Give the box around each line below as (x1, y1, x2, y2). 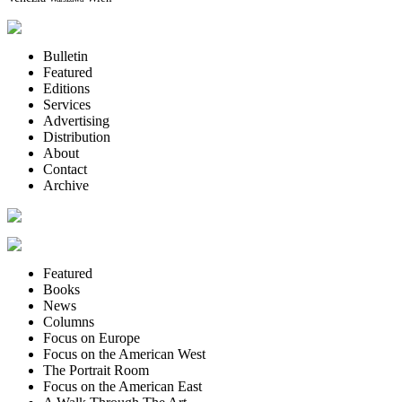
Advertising (43, 112, 109, 128)
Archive (43, 177, 89, 193)
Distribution (43, 128, 110, 144)
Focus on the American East (43, 378, 202, 394)
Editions (43, 80, 90, 96)
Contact (43, 161, 87, 177)
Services (43, 96, 91, 112)
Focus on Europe (43, 329, 140, 345)
